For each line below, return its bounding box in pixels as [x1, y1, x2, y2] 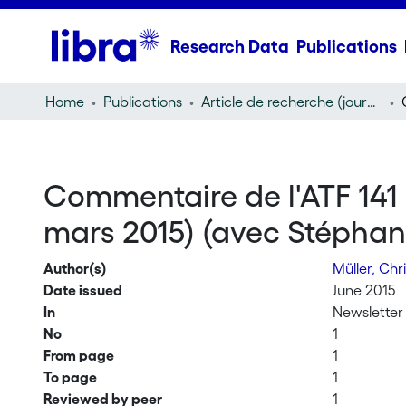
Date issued [43, 282, 122, 298]
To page [43, 369, 97, 385]
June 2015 [333, 282, 396, 298]
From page [43, 347, 114, 363]
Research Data [169, 36, 289, 56]
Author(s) [43, 260, 107, 276]
